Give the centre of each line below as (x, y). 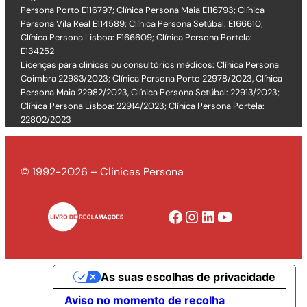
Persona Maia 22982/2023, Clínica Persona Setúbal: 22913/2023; (150, 93)
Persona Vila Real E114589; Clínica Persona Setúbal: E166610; (142, 24)
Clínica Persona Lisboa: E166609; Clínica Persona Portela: (137, 38)
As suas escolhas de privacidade (188, 277)
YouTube (221, 216)
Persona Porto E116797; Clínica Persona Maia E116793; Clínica (143, 10)
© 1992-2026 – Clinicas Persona (102, 171)
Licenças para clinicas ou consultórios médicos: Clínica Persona (150, 65)
